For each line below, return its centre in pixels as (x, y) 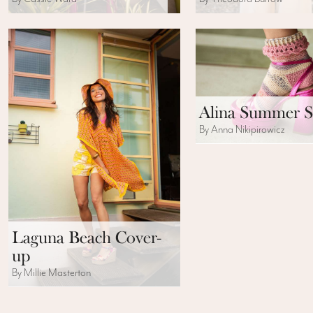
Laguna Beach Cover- (87, 237)
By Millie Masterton (51, 272)
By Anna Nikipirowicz (242, 129)
